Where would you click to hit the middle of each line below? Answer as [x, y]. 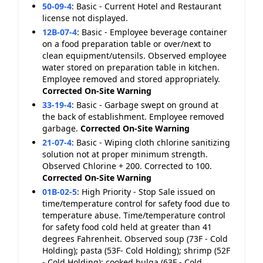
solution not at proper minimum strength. [125, 154]
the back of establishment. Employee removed [133, 117]
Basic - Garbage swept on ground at [147, 105]
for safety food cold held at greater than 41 [127, 227]
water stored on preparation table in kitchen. [131, 67]
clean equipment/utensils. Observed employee [134, 55]
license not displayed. [85, 18]
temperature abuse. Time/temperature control [134, 215]
